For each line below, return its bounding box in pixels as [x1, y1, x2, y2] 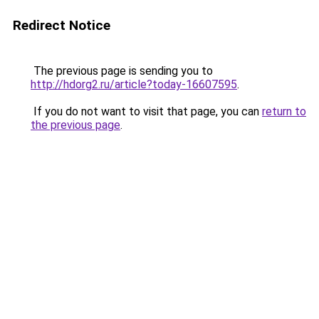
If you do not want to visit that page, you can [31, 105, 262, 118]
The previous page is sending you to [31, 64, 213, 78]
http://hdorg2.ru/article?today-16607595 [31, 78, 237, 91]
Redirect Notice [13, 17, 110, 33]
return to [262, 105, 306, 118]
